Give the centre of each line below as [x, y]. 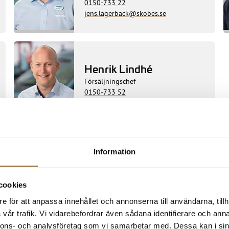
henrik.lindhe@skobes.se [124, 103]
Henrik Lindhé [119, 69]
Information [114, 151]
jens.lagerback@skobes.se [125, 13]
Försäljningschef [110, 81]
